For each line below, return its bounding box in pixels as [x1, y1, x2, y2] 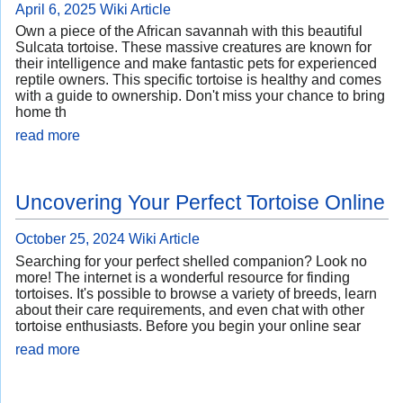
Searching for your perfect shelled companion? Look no [15, 253, 367, 269]
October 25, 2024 [15, 231, 125, 247]
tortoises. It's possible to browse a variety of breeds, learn [15, 285, 377, 301]
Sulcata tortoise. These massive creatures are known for [15, 40, 372, 56]
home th [15, 104, 67, 121]
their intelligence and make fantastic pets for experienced [15, 56, 377, 72]
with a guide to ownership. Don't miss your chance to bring [15, 88, 385, 104]
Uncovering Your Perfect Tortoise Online [15, 190, 385, 214]
